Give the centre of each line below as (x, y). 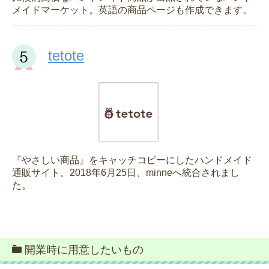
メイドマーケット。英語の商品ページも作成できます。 (132, 10)
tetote (66, 56)
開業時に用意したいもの (84, 250)
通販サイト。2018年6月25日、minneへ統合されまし (126, 173)
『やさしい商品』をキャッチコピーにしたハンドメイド (132, 160)
